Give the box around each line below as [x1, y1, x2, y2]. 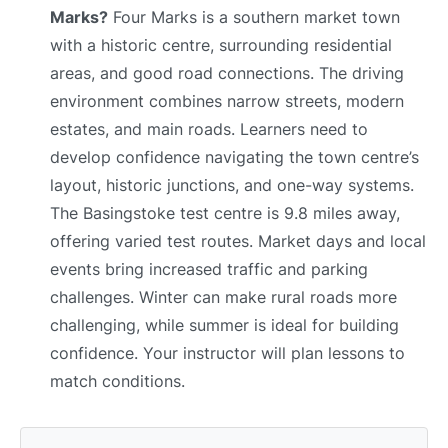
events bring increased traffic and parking [50, 259, 368, 280]
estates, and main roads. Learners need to [50, 119, 368, 140]
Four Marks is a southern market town [108, 7, 400, 28]
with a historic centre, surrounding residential [50, 35, 392, 56]
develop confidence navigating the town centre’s [50, 147, 419, 168]
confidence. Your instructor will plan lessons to [50, 343, 405, 364]
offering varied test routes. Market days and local [50, 231, 426, 252]
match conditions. [50, 371, 185, 392]
